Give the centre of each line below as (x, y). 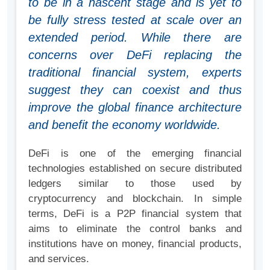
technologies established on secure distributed (135, 169)
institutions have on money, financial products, (135, 244)
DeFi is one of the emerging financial (135, 154)
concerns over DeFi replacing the (135, 55)
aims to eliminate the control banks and (135, 229)
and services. (59, 259)
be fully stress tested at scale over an (135, 20)
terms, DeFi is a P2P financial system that (135, 214)
